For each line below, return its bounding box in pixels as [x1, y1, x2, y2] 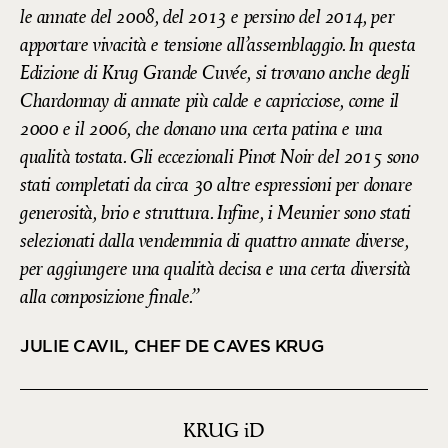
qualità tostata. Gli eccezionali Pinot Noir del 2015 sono [20, 143, 419, 170]
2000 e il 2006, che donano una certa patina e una [20, 115, 383, 142]
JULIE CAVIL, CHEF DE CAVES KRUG [20, 335, 324, 356]
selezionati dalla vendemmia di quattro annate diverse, [20, 227, 409, 254]
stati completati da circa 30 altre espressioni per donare [20, 171, 413, 198]
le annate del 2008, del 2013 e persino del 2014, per [20, 3, 395, 30]
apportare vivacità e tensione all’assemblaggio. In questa [20, 31, 416, 58]
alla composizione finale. [20, 283, 192, 310]
